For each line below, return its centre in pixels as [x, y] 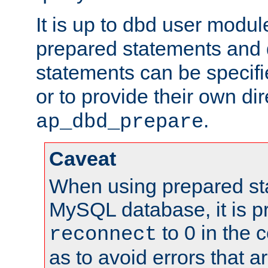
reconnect [103, 235]
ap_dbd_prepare [120, 122]
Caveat [83, 159]
